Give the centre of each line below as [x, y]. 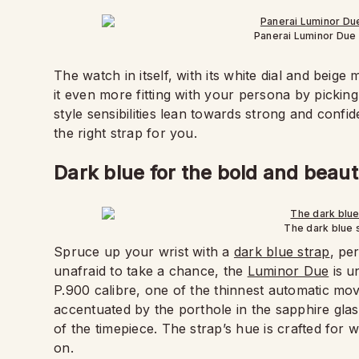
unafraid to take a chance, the [151, 271]
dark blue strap [282, 252]
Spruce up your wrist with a [144, 252]
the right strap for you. [125, 133]
